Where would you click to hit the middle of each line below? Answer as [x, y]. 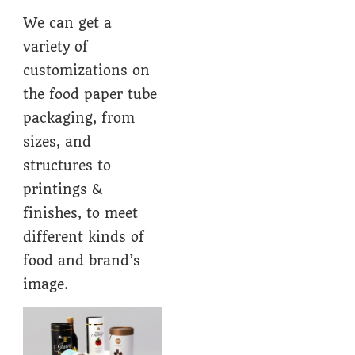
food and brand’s [82, 260]
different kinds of [84, 237]
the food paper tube [90, 94]
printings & [63, 189]
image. [46, 284]
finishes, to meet [81, 213]
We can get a [68, 23]
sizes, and [57, 141]
